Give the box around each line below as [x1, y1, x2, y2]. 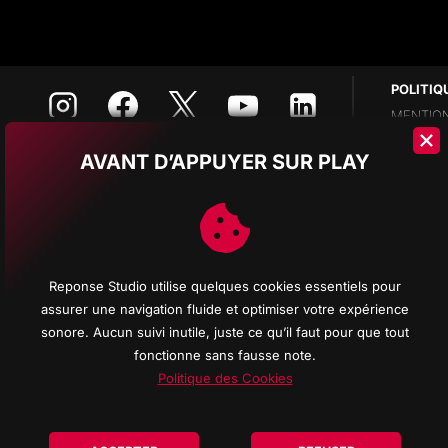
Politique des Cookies [157, 370, 293, 386]
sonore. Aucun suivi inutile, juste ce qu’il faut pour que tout [41, 324, 409, 340]
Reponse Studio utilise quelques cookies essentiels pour [49, 278, 401, 294]
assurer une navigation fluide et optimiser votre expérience [41, 301, 409, 317]
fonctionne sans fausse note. [134, 347, 316, 363]
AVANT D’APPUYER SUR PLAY [80, 150, 370, 174]
